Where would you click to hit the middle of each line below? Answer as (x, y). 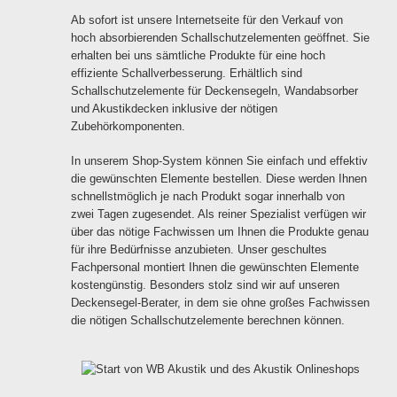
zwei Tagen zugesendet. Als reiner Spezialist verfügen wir (218, 214)
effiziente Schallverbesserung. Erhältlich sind (187, 73)
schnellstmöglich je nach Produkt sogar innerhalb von (208, 196)
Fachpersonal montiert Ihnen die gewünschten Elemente (215, 267)
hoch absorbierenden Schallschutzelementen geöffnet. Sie (220, 37)
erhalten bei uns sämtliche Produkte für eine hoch (198, 55)
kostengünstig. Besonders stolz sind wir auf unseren (205, 284)
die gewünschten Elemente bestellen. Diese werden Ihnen (219, 178)
